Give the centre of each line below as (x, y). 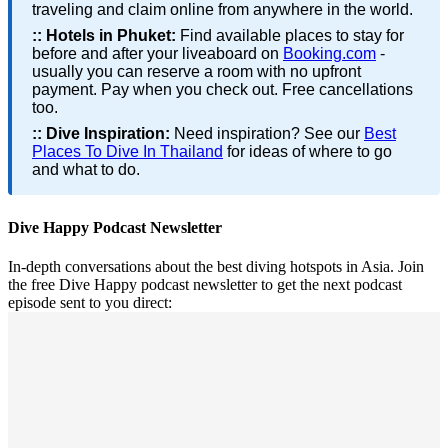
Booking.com (329, 53)
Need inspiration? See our (267, 133)
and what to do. (86, 169)
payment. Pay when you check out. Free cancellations (222, 89)
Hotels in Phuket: (111, 35)
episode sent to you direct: (90, 303)
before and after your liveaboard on (157, 53)
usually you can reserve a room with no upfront (196, 71)
